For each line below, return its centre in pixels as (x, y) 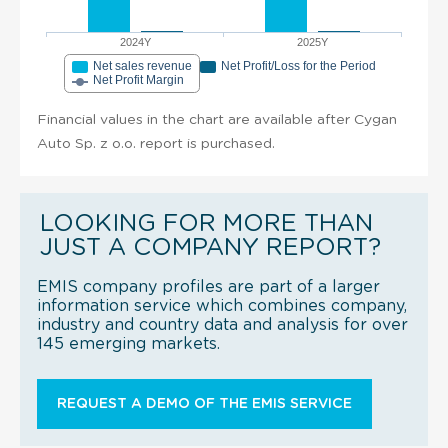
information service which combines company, (222, 305)
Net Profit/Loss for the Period (298, 65)
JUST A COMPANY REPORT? (210, 247)
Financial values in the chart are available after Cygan (217, 119)
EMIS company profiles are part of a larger (208, 286)
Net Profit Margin (138, 79)
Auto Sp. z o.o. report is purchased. (156, 143)
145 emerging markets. (128, 343)
